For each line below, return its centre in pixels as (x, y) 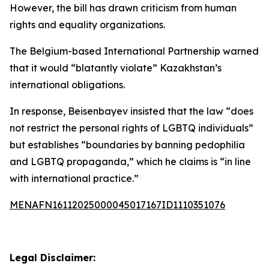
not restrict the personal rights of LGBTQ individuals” (131, 128)
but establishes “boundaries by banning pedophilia (127, 145)
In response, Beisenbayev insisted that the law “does (131, 111)
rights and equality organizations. (87, 25)
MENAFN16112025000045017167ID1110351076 (117, 205)
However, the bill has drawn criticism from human (123, 8)
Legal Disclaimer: (53, 258)
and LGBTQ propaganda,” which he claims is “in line (130, 162)
